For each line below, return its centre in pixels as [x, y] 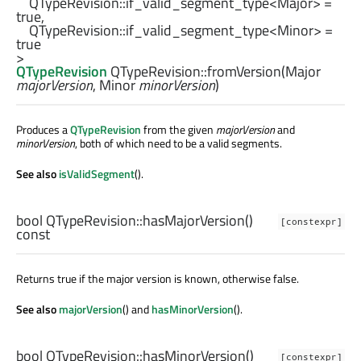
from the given [178, 129]
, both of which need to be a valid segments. [178, 143]
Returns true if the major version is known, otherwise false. [158, 278]
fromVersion [244, 71]
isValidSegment [97, 173]
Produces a [43, 129]
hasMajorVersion [194, 220]
